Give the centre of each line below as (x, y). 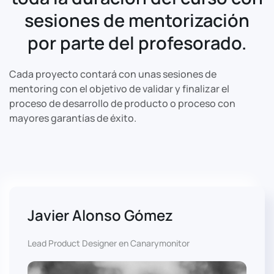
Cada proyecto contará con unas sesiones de (113, 74)
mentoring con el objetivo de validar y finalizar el (119, 89)
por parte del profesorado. (137, 43)
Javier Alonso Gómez (100, 215)
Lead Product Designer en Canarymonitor (109, 243)
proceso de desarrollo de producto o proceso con (122, 104)
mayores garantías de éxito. (73, 118)
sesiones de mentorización (137, 20)
